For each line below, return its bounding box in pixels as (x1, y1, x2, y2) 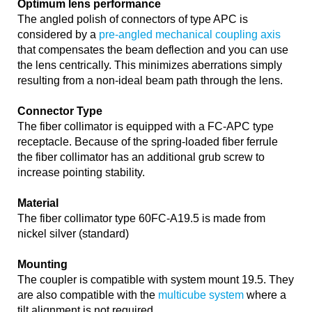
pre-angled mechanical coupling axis (99, 29, 281, 41)
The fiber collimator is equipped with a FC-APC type (17, 120, 274, 133)
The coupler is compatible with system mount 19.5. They (17, 274, 294, 286)
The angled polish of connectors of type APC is (17, 13, 248, 26)
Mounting (17, 258, 68, 271)
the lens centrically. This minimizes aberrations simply (17, 59, 282, 72)
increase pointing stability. (17, 166, 145, 179)
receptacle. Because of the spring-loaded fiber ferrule (17, 136, 278, 148)
